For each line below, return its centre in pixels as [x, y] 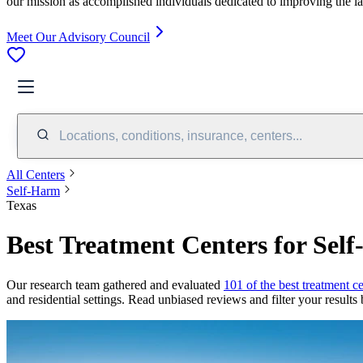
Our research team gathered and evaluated [115, 284]
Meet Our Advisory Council [78, 36]
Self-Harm [33, 190]
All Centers [36, 174]
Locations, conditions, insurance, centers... [181, 135]
